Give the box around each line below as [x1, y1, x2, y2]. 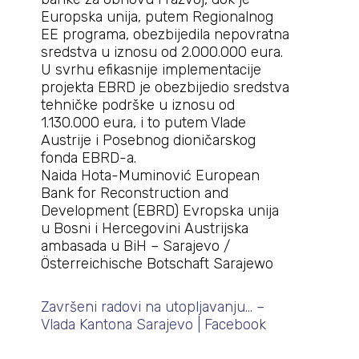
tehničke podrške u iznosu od [40, 96, 235, 114]
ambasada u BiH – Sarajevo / [40, 237, 230, 255]
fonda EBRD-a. [40, 149, 136, 167]
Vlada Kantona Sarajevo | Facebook [40, 315, 266, 333]
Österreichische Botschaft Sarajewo [40, 255, 273, 272]
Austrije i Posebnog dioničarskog [40, 131, 256, 149]
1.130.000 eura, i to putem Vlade [40, 114, 246, 131]
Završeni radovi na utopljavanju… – [40, 297, 264, 316]
